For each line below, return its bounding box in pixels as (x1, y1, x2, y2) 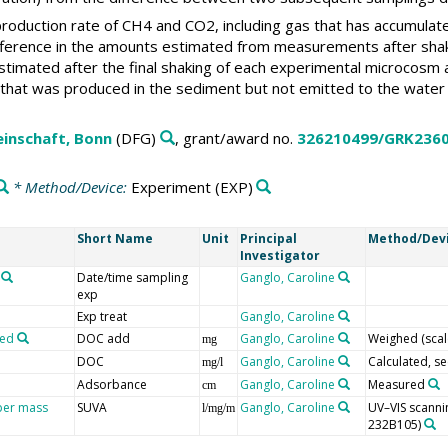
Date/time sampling (76, 268, 188, 286)
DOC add (76, 329, 130, 347)
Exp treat (76, 307, 127, 325)
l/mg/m (201, 400, 235, 415)
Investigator (239, 246, 320, 264)
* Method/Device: (8, 177, 131, 197)
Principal (239, 229, 297, 247)
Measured (367, 375, 425, 393)
